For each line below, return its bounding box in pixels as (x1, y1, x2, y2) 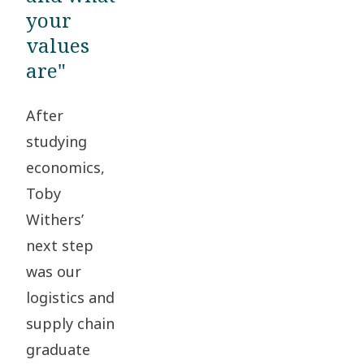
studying (26, 132, 87, 151)
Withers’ (26, 210, 84, 229)
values (26, 32, 89, 58)
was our (26, 262, 81, 281)
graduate (26, 340, 90, 359)
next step (26, 236, 93, 255)
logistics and (26, 288, 115, 307)
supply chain (26, 314, 115, 333)
